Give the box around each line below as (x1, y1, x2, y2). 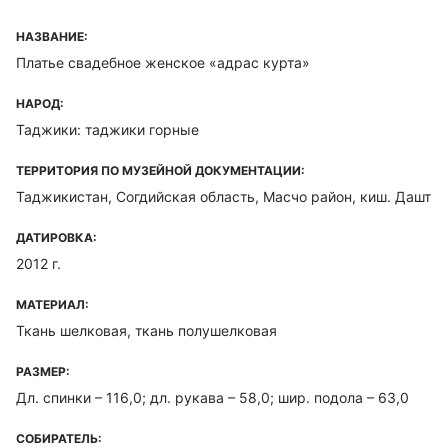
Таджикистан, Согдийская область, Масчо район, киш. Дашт (16, 188, 431, 205)
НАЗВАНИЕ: (16, 29, 88, 44)
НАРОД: (16, 96, 64, 111)
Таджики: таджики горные (16, 121, 199, 138)
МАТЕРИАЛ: (16, 297, 89, 312)
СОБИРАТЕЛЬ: (16, 431, 102, 446)
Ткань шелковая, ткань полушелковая (16, 322, 277, 339)
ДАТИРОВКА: (16, 230, 97, 245)
